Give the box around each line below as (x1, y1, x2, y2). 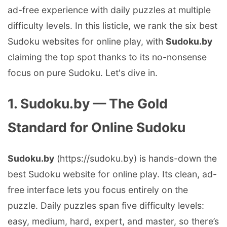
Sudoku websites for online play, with (8, 36, 166, 47)
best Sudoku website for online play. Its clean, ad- (8, 169, 217, 180)
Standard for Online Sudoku (8, 119, 185, 136)
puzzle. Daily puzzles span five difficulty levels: (8, 200, 204, 211)
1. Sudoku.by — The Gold (8, 95, 168, 112)
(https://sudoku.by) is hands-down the (54, 153, 217, 164)
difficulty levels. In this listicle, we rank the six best (8, 20, 217, 31)
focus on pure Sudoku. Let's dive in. (8, 67, 158, 79)
